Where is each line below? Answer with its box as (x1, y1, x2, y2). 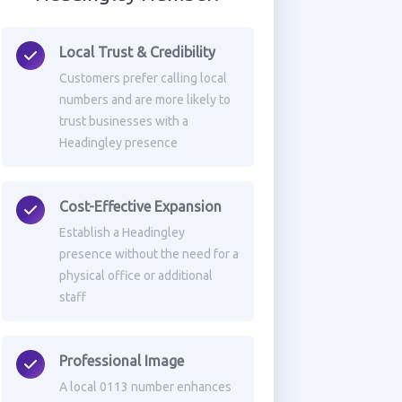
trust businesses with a (58, 114, 188, 128)
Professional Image (58, 353, 184, 369)
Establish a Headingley (58, 225, 185, 240)
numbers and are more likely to (58, 92, 231, 107)
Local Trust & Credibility (58, 44, 215, 60)
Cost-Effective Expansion (58, 198, 222, 214)
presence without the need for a (58, 247, 239, 261)
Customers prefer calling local (58, 71, 227, 85)
